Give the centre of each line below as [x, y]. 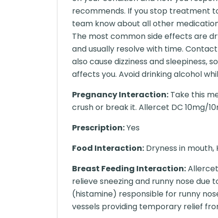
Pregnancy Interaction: [120, 95]
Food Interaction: [108, 148]
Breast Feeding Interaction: [129, 169]
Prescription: [98, 128]
